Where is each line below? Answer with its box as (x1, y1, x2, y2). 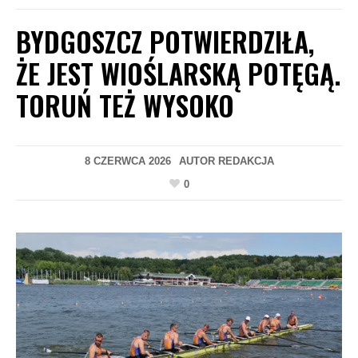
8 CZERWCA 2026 (84, 155, 171, 167)
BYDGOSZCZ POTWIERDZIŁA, (16, 21, 314, 62)
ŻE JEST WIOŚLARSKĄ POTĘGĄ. (16, 53, 340, 93)
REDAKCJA (217, 155, 274, 167)
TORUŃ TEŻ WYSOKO (16, 85, 234, 125)
